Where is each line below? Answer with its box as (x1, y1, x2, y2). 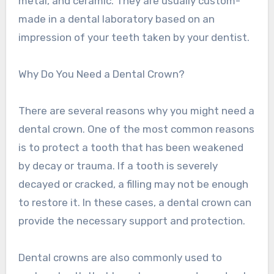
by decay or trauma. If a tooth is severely (18, 160, 218, 172)
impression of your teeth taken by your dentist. (18, 31, 250, 44)
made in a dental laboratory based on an (18, 13, 215, 26)
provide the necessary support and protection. (18, 215, 245, 228)
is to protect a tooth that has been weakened (18, 141, 243, 154)
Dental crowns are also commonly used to (18, 251, 222, 264)
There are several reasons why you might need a (18, 105, 254, 117)
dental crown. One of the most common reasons (18, 123, 254, 136)
